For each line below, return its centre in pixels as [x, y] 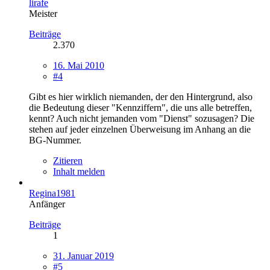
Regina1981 [52, 193]
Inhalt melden [79, 171]
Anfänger [47, 204]
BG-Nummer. [55, 140]
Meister [43, 13]
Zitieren [68, 160]
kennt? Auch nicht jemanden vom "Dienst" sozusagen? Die [142, 118]
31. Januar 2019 [83, 256]
